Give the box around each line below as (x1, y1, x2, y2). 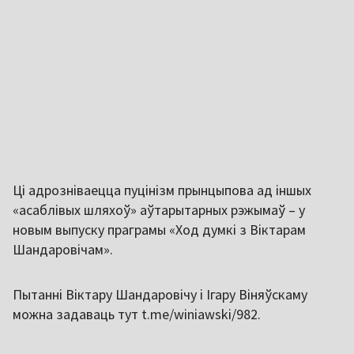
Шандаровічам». (13, 240, 113, 259)
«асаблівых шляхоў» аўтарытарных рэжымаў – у (13, 201, 305, 220)
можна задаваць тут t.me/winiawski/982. (13, 305, 261, 324)
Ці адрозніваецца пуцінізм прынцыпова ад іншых (13, 181, 311, 200)
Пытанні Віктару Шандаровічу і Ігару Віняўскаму (13, 285, 307, 304)
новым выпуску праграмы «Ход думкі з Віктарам (13, 220, 306, 239)
